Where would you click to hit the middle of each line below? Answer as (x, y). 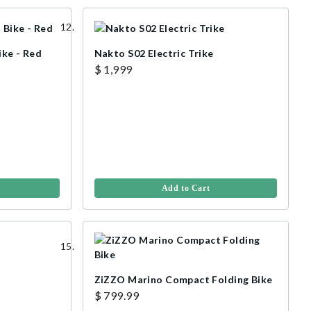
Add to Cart (186, 188)
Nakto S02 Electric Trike (154, 53)
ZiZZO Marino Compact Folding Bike (183, 279)
